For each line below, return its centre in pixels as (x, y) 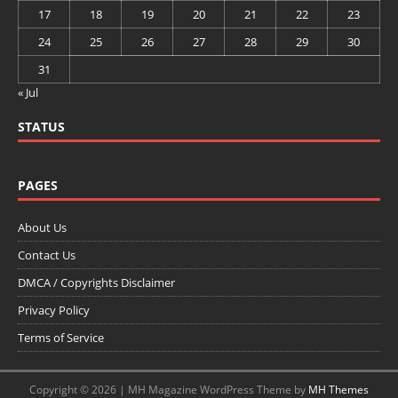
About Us (42, 227)
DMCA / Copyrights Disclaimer (96, 282)
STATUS (41, 126)
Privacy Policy (54, 310)
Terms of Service (61, 337)
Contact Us (47, 255)
